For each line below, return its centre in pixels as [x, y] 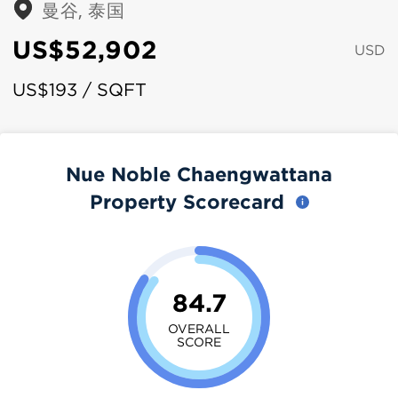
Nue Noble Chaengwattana [199, 174]
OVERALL [199, 328]
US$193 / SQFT [80, 89]
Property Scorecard [190, 201]
